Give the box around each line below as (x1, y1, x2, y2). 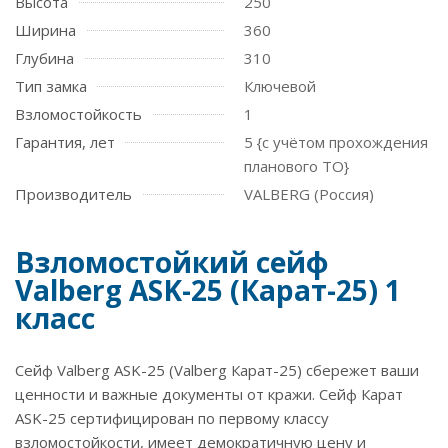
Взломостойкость (15, 104, 142, 124)
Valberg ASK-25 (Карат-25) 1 (15, 271, 401, 309)
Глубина (15, 48, 74, 68)
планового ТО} (244, 156, 349, 176)
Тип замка (15, 76, 87, 96)
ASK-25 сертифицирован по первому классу (15, 408, 329, 428)
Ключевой (244, 76, 316, 96)
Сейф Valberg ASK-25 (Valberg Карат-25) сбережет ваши (15, 360, 419, 380)
